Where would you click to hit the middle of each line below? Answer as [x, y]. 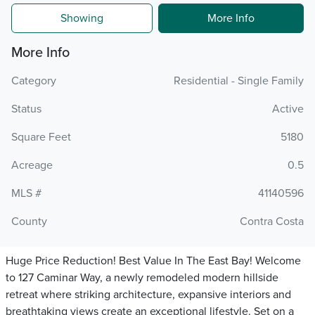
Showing [82, 18]
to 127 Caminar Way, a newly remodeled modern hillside [142, 278]
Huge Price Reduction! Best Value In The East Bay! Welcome [153, 261]
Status [26, 109]
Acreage [32, 165]
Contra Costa [272, 221]
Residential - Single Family [239, 81]
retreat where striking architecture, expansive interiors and [148, 295]
